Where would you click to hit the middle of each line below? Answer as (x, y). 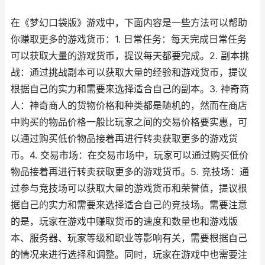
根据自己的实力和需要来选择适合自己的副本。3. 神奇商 (130, 89)
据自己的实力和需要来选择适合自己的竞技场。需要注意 (129, 205)
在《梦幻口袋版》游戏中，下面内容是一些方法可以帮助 (129, 23)
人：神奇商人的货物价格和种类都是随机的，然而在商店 (129, 106)
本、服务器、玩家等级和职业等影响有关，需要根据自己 (129, 238)
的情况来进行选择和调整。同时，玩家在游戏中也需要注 (129, 255)
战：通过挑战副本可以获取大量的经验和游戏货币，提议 (129, 72)
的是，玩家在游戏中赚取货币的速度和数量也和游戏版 (124, 222)
